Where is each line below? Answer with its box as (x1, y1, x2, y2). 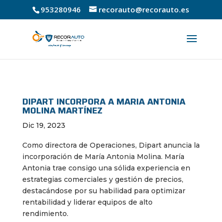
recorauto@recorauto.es (99, 4, 190, 15)
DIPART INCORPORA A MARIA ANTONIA (22, 95, 185, 109)
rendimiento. (22, 209, 68, 218)
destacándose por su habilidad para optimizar (22, 186, 185, 195)
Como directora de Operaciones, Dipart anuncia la (22, 141, 200, 150)
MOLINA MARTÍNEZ (22, 104, 103, 117)
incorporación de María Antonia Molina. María (22, 152, 184, 161)
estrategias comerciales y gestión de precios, (22, 175, 183, 184)
